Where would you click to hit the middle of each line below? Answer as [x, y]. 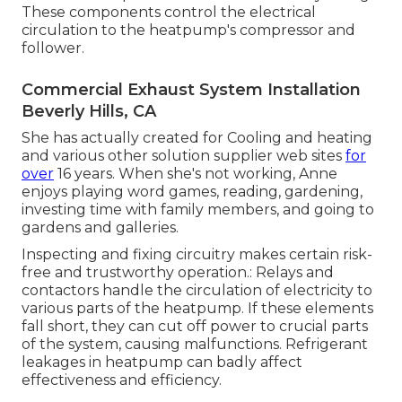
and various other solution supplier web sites [184, 155]
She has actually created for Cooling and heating [197, 137]
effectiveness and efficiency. [122, 380]
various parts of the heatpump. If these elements [197, 308]
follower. [53, 48]
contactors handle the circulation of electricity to [197, 290]
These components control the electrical [169, 12]
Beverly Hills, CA [89, 111]
